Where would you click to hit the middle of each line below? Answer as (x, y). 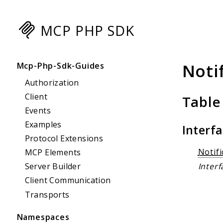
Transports (47, 194)
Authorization (52, 82)
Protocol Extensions (64, 139)
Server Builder (53, 167)
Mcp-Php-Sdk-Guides (60, 65)
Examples (43, 125)
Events (38, 110)
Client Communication (68, 180)
